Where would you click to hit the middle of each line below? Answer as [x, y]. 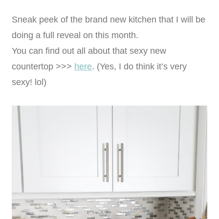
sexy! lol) [29, 82]
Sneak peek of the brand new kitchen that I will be [109, 19]
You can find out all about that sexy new [89, 51]
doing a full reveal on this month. [75, 35]
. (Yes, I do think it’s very [139, 66]
